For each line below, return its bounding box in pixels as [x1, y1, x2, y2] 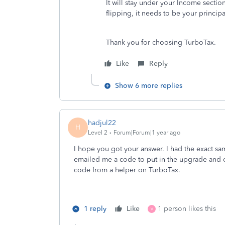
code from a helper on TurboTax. [74, 165, 182, 174]
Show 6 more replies [115, 81, 182, 90]
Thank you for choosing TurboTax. [106, 38, 216, 47]
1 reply [84, 204, 106, 213]
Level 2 [88, 129, 107, 137]
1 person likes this [158, 204, 216, 213]
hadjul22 [88, 119, 116, 128]
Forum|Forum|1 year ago [114, 129, 180, 137]
